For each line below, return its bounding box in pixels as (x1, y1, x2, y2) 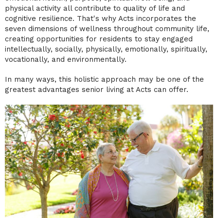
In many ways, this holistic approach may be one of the (5, 74, 204, 84)
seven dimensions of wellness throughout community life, (5, 24, 209, 33)
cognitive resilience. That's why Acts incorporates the (5, 14, 196, 23)
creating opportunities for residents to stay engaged (5, 34, 193, 43)
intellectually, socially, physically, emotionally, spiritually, (5, 44, 207, 54)
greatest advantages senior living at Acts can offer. (5, 85, 188, 94)
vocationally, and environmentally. (5, 54, 127, 64)
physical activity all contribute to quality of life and (5, 3, 185, 13)
